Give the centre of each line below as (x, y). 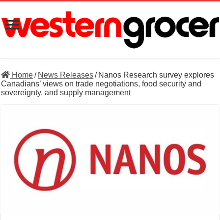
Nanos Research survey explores (156, 75)
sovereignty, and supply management (66, 93)
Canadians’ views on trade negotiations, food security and (101, 84)
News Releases (66, 75)
